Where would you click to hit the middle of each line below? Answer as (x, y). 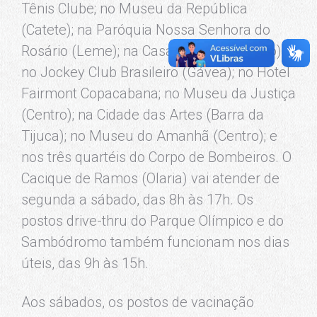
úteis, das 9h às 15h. (85, 263)
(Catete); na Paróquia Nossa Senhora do (146, 29)
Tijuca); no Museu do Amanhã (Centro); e (149, 136)
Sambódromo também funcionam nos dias (155, 242)
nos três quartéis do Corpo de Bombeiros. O (156, 157)
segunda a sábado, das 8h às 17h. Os (137, 199)
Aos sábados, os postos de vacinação (138, 302)
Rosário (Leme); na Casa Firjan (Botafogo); (152, 51)
